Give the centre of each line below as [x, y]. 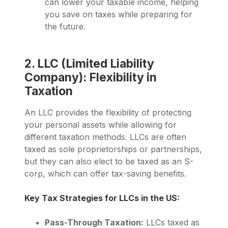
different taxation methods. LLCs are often [105, 137]
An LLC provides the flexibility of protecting [108, 113]
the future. [65, 27]
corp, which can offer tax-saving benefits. [105, 174]
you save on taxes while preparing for [119, 15]
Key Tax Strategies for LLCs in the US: [102, 198]
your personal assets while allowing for [101, 125]
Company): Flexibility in [91, 78]
